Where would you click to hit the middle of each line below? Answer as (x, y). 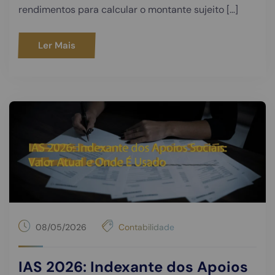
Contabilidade (146, 227)
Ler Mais (57, 45)
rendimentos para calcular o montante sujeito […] (128, 9)
